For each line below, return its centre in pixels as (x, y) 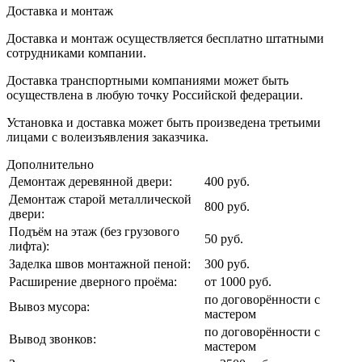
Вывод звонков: (53, 339)
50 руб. (224, 238)
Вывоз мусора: (49, 306)
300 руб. (227, 263)
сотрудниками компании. (76, 53)
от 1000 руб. (238, 281)
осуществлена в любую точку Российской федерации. (155, 95)
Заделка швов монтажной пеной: (100, 263)
